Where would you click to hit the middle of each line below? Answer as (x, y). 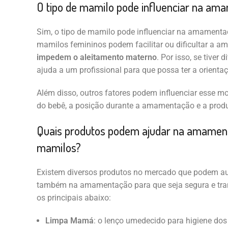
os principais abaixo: (74, 198)
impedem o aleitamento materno (96, 58)
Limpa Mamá (69, 221)
